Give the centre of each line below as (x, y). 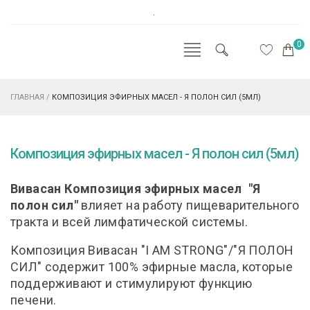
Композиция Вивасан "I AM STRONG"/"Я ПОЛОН (152, 250)
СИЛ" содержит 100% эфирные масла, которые (152, 267)
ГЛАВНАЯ (27, 97)
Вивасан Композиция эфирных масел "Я (136, 189)
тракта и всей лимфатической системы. (129, 222)
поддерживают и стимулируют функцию (131, 283)
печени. (34, 300)
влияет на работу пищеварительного (189, 205)
